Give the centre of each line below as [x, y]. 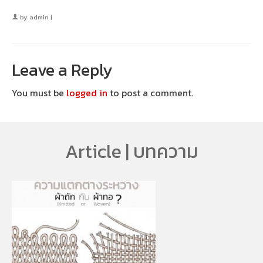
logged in [87, 93]
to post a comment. [150, 93]
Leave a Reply [62, 70]
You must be [39, 93]
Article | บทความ [131, 151]
